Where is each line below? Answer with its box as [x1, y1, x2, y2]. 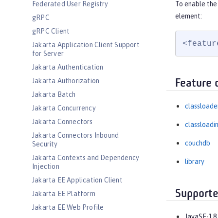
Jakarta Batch [32, 91, 76, 98]
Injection [32, 163, 59, 170]
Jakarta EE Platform [32, 190, 95, 198]
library [185, 158, 204, 166]
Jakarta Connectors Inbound [32, 131, 119, 139]
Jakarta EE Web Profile [32, 203, 104, 211]
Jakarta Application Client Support [32, 41, 140, 49]
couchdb [185, 139, 210, 147]
